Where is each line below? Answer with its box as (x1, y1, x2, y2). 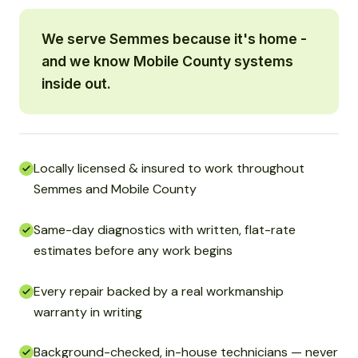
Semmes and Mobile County (34, 181, 197, 198)
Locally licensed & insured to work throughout (34, 160, 304, 177)
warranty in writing (34, 303, 142, 320)
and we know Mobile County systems (42, 53, 293, 70)
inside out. (42, 75, 111, 93)
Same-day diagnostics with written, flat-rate (34, 221, 296, 238)
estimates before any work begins (34, 241, 233, 259)
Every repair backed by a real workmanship (34, 282, 284, 300)
